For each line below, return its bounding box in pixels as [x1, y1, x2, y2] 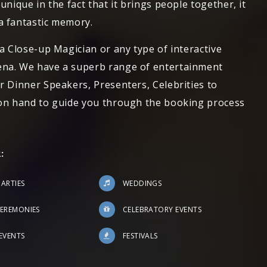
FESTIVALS [122, 231, 158, 241]
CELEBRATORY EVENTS [122, 204, 202, 215]
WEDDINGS [122, 178, 162, 188]
